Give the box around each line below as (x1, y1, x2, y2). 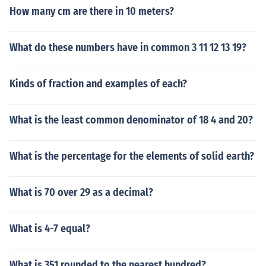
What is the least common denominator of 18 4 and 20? (9, 113, 253, 126)
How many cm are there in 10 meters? (9, 5, 174, 18)
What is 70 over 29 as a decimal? (9, 186, 153, 199)
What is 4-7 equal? (9, 222, 90, 235)
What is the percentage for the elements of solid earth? (9, 150, 254, 163)
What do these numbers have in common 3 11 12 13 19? (9, 41, 246, 54)
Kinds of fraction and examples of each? (9, 77, 187, 90)
